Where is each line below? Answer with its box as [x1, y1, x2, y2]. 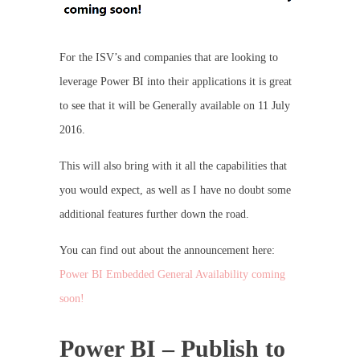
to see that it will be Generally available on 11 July [59, 100, 290, 112]
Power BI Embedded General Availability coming [59, 268, 285, 281]
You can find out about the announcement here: [59, 244, 275, 257]
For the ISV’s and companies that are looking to [59, 51, 278, 64]
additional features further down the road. [59, 208, 249, 221]
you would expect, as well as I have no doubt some [59, 184, 291, 197]
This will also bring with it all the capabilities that [59, 160, 287, 173]
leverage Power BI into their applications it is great [59, 76, 292, 88]
